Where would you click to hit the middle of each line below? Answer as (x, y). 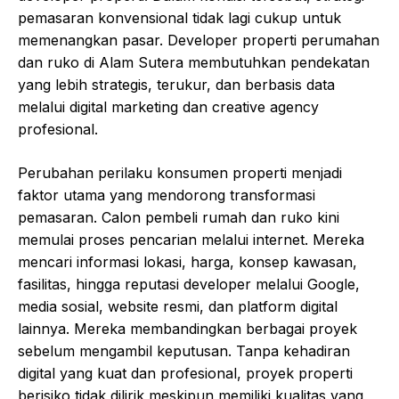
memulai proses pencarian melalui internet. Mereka (191, 240)
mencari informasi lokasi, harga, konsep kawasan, (187, 262)
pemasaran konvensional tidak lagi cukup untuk (179, 18)
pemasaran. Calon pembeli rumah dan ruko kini (179, 218)
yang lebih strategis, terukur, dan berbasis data (176, 85)
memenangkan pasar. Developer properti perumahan (199, 41)
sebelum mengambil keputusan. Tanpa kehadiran (184, 351)
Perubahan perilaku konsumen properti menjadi (180, 173)
